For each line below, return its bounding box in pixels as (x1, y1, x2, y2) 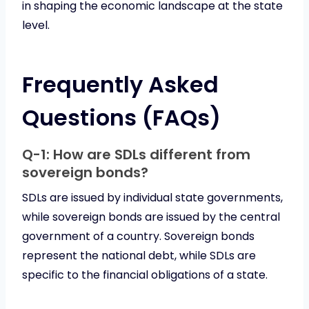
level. (22, 17, 50, 33)
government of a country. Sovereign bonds (22, 228, 255, 244)
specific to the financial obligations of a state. (22, 266, 268, 283)
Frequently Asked (22, 68, 219, 100)
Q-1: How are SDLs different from (22, 144, 250, 164)
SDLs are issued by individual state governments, (22, 189, 283, 206)
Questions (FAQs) (22, 101, 221, 133)
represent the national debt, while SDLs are (22, 247, 256, 263)
